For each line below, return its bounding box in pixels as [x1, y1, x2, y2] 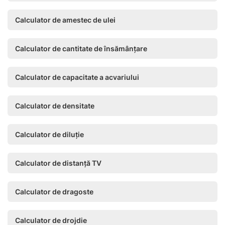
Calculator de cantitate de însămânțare [15, 44, 147, 53]
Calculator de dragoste [15, 187, 93, 196]
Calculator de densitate [15, 101, 94, 110]
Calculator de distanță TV [15, 159, 101, 167]
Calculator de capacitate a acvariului [15, 73, 139, 81]
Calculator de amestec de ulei [15, 16, 116, 24]
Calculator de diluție [15, 130, 84, 139]
